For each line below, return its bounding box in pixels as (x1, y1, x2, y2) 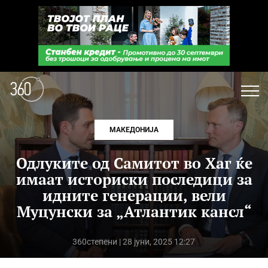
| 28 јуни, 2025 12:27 (117, 237, 196, 246)
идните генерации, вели (42, 185, 226, 205)
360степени (72, 237, 118, 246)
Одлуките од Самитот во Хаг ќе (16, 153, 252, 173)
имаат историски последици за (16, 169, 252, 189)
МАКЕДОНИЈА (109, 126, 159, 134)
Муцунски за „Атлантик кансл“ (16, 202, 252, 221)
